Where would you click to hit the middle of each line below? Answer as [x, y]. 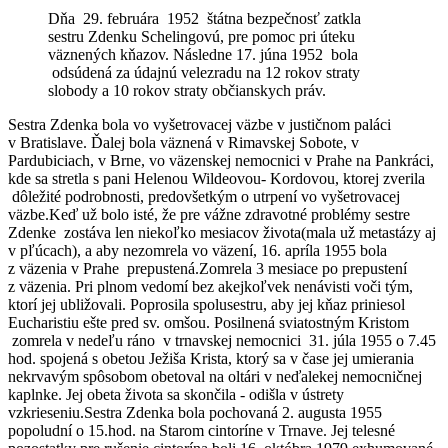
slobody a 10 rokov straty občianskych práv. [187, 91]
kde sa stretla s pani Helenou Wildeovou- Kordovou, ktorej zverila [216, 179]
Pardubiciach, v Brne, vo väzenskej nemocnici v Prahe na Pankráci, [221, 161]
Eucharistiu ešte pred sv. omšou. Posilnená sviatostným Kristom [208, 323]
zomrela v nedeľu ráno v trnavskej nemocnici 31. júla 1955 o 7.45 [222, 341]
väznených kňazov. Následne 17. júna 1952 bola [203, 55]
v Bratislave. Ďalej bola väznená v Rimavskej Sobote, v [183, 143]
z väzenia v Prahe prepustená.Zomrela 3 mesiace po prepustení [207, 269]
